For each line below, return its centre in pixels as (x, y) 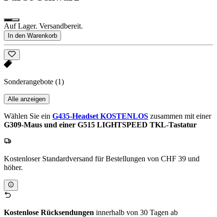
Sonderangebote (30, 82)
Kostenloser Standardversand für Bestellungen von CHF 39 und (102, 159)
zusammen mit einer (180, 116)
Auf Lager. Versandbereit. (43, 26)
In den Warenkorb (32, 36)
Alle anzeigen (27, 99)
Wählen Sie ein (28, 116)
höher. (13, 168)
